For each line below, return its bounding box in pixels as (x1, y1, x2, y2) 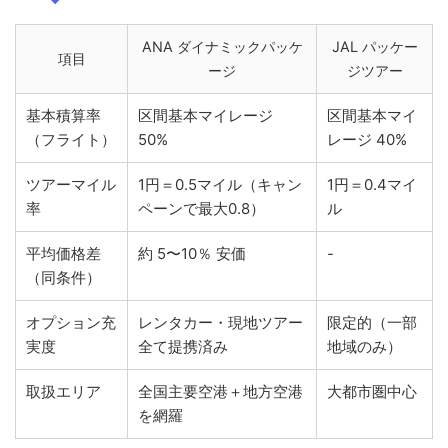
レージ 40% (327, 130, 407, 150)
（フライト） (26, 130, 116, 150)
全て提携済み (138, 337, 228, 357)
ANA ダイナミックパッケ (141, 38, 303, 56)
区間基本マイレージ (138, 106, 273, 126)
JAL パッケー (331, 38, 418, 56)
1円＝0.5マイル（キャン (138, 175, 302, 195)
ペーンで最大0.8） (138, 199, 265, 219)
